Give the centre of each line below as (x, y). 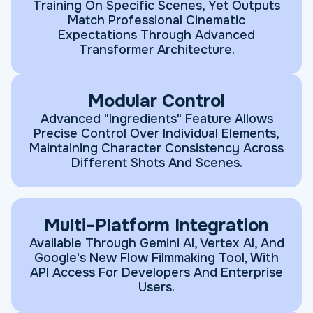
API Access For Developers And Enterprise (156, 273)
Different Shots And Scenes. (156, 163)
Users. (156, 287)
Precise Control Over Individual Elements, (156, 134)
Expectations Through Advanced (156, 35)
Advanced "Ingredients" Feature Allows (156, 119)
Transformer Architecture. (156, 50)
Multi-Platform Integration (156, 226)
